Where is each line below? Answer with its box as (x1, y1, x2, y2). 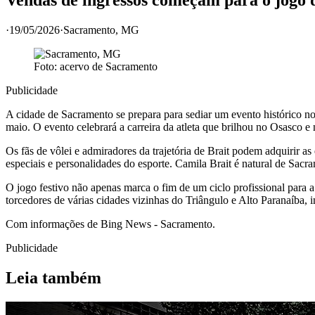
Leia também (6, 268, 101, 287)
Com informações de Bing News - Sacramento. (6, 217, 215, 230)
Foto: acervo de (34, 60, 105, 72)
